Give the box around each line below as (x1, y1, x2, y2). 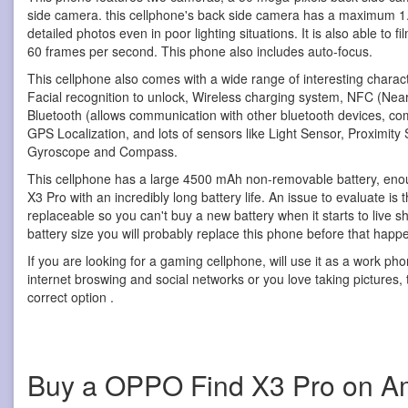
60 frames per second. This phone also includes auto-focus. (27, 41, 372, 60)
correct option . (27, 287, 114, 306)
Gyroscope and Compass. (27, 141, 178, 160)
